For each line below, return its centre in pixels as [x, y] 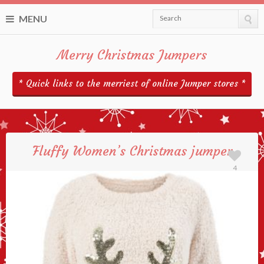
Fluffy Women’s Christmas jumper [132, 151]
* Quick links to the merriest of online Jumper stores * [132, 84]
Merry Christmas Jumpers [132, 55]
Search [170, 18]
